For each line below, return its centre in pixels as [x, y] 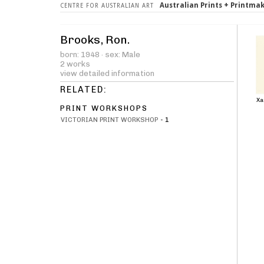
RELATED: [84, 90]
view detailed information [107, 74]
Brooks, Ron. [95, 40]
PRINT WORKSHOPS [104, 108]
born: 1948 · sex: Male [100, 55]
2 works [75, 64]
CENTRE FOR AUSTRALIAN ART [107, 6]
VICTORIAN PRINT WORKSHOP [109, 120]
